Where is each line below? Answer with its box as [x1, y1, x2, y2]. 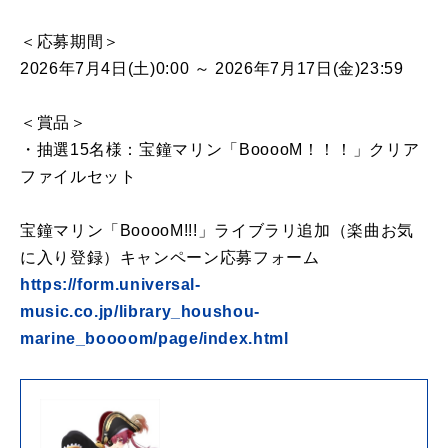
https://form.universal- [20, 275, 201, 293]
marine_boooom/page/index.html [20, 329, 289, 347]
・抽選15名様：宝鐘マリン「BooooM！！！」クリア [20, 140, 420, 158]
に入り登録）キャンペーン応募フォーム [20, 248, 320, 266]
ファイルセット [20, 167, 137, 185]
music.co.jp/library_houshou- [20, 302, 260, 320]
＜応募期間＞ [20, 32, 120, 50]
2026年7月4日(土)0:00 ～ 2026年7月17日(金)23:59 [20, 59, 404, 77]
